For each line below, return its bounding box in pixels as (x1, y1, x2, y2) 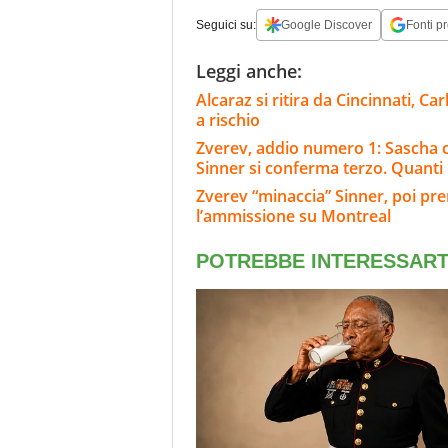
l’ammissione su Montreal (196, 205, 391, 228)
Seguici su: (196, 18, 256, 33)
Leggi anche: (196, 59, 302, 84)
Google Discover (281, 18, 372, 33)
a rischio (196, 109, 260, 132)
